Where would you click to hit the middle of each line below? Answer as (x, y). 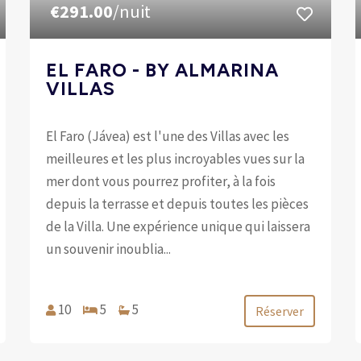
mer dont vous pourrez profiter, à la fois (161, 181)
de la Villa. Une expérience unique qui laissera (178, 226)
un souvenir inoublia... (109, 249)
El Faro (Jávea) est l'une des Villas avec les (168, 136)
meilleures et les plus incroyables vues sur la (176, 158)
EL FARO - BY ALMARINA (163, 70)
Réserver (279, 311)
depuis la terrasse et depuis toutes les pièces (178, 203)
